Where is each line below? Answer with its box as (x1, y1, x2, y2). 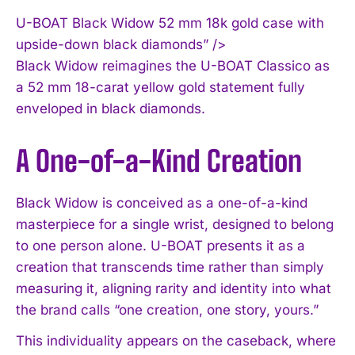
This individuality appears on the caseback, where (16, 332, 336, 349)
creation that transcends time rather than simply (16, 258, 324, 275)
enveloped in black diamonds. (16, 100, 205, 116)
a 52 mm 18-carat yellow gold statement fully (16, 78, 305, 95)
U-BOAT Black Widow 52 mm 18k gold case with (16, 14, 324, 31)
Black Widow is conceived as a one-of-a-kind (16, 194, 307, 211)
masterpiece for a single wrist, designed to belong (16, 216, 334, 232)
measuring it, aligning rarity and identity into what (16, 280, 331, 296)
